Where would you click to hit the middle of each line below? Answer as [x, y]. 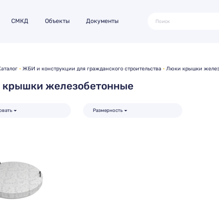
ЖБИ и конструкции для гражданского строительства [92, 69]
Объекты [57, 21]
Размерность [108, 110]
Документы [103, 21]
